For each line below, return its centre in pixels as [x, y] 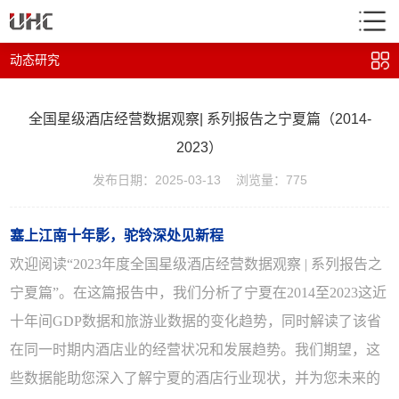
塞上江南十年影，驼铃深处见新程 [117, 236]
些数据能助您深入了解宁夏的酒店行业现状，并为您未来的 [195, 378]
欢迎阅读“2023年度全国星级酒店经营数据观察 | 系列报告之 [196, 264]
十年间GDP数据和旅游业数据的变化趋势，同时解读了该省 [196, 321]
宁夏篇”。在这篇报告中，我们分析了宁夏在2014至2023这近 [199, 293]
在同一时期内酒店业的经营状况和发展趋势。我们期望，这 [195, 350]
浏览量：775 [271, 180]
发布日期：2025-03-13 [156, 180]
